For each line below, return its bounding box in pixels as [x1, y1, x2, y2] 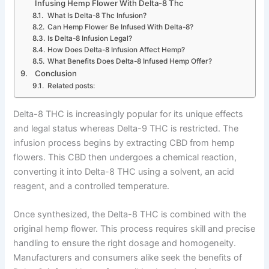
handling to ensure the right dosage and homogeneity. [13, 237, 237, 249]
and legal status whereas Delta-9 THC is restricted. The [13, 122, 239, 134]
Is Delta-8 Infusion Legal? [47, 34, 132, 43]
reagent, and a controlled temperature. [13, 180, 170, 192]
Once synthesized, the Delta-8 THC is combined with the [13, 208, 247, 220]
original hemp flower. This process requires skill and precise [13, 223, 256, 234]
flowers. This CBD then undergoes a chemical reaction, [13, 151, 237, 163]
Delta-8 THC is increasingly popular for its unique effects [13, 108, 244, 119]
